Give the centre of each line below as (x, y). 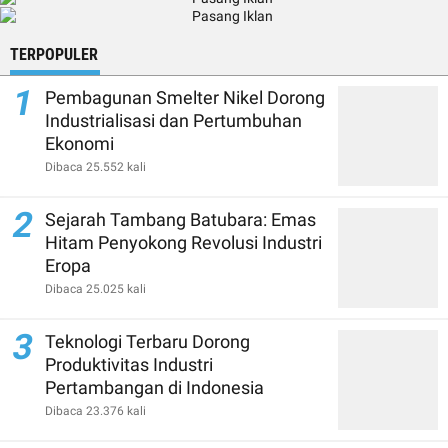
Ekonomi (79, 143)
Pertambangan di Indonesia (154, 387)
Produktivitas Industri (129, 364)
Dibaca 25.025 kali (95, 289)
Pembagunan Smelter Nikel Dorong (185, 97)
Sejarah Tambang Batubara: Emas (180, 219)
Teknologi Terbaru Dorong (147, 341)
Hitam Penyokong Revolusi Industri (183, 242)
